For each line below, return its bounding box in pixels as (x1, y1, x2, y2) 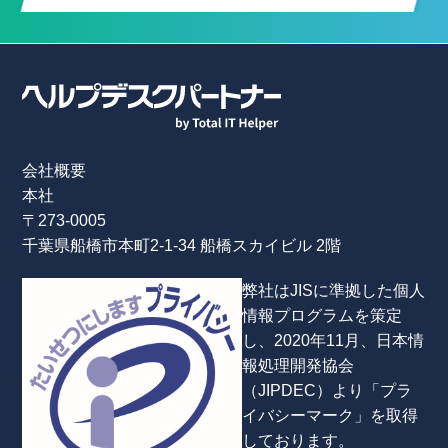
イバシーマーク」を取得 (242, 405, 419, 424)
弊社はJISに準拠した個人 (242, 280, 426, 299)
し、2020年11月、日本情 (242, 330, 425, 349)
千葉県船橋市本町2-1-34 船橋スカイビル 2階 (22, 235, 342, 254)
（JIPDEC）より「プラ (242, 380, 413, 399)
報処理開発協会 (242, 355, 355, 374)
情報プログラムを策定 (242, 305, 403, 324)
